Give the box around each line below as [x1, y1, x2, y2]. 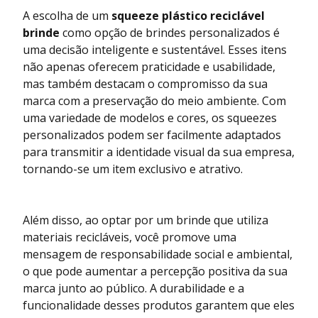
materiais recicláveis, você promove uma [23, 229, 236, 246]
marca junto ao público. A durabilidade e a [23, 280, 244, 297]
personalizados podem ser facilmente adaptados [23, 127, 281, 143]
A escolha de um [23, 8, 111, 24]
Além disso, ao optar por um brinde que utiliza [23, 212, 268, 229]
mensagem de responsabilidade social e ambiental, [23, 246, 292, 263]
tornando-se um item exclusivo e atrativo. [23, 161, 243, 177]
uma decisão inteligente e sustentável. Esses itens [23, 42, 287, 58]
